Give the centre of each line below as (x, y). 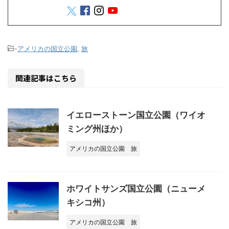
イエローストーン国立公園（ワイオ (136, 115)
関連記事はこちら (46, 78)
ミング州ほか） (97, 129)
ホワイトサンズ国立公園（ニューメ (136, 189)
